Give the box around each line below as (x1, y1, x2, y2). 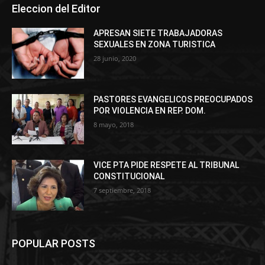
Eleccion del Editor (12, 2, 101, 15)
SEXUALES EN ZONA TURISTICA (93, 40, 216, 49)
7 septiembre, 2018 (93, 186, 151, 195)
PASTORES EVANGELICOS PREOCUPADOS (93, 94, 253, 104)
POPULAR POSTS (12, 237, 95, 250)
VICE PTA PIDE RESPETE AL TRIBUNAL (93, 160, 240, 170)
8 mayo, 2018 (93, 119, 134, 129)
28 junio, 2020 (93, 54, 137, 63)
